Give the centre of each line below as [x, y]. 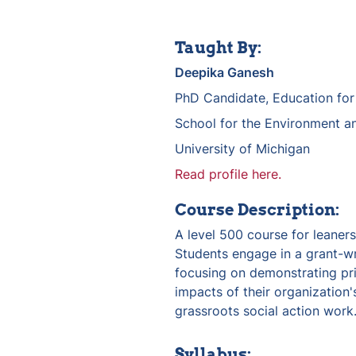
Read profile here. [228, 174]
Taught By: [218, 47]
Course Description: [257, 209]
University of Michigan [242, 148]
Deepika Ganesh [224, 72]
